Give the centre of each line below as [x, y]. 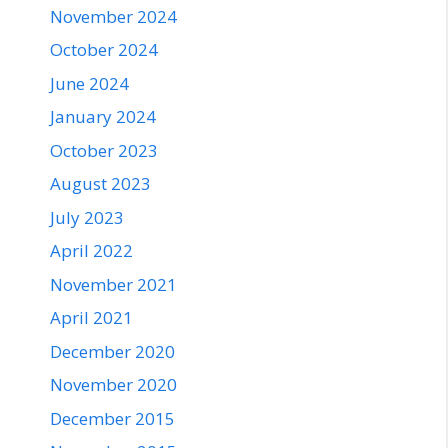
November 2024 [113, 16]
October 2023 [104, 150]
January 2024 [103, 117]
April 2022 [91, 251]
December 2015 [112, 418]
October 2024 [104, 50]
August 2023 [100, 184]
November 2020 [113, 385]
